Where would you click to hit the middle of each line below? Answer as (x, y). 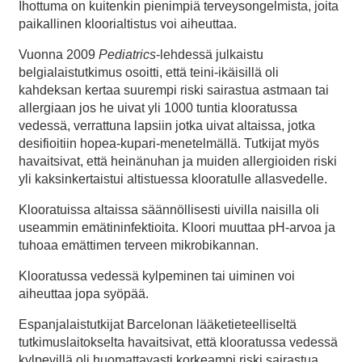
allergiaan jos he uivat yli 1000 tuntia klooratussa (158, 108)
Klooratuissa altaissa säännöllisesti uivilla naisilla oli (169, 210)
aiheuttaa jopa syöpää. (84, 294)
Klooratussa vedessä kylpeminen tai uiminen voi (157, 276)
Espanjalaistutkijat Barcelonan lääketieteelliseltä (158, 325)
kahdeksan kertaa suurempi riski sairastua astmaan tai (174, 90)
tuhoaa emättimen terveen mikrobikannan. (139, 246)
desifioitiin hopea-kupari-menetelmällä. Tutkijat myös (169, 144)
